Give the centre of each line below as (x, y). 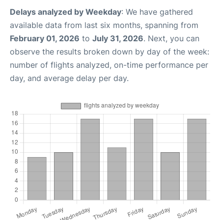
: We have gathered (157, 12)
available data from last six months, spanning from (104, 25)
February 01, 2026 (45, 38)
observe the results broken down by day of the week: (110, 52)
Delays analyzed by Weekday (66, 12)
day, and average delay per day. (69, 78)
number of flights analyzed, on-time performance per (109, 65)
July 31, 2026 (118, 38)
